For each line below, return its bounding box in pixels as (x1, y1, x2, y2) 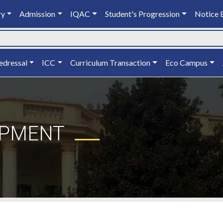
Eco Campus (165, 58, 208, 67)
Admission (19, 9, 56, 18)
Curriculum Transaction (70, 58, 151, 67)
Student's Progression (105, 9, 180, 18)
